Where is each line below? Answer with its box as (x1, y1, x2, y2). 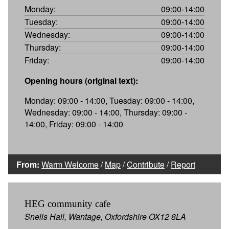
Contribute (127, 158, 165, 170)
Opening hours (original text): (25, 74, 138, 86)
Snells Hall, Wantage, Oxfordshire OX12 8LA (25, 210, 186, 222)
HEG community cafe (25, 198, 110, 209)
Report (171, 158, 195, 170)
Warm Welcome (41, 158, 99, 170)
